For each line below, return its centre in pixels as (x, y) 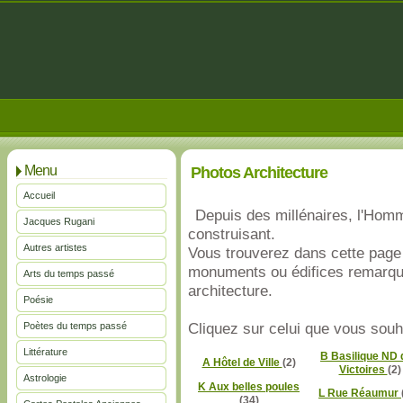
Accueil (39, 195)
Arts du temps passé (69, 273)
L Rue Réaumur (360, 393)
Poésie (38, 300)
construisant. (232, 234)
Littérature (45, 352)
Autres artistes (55, 247)
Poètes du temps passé (75, 326)
